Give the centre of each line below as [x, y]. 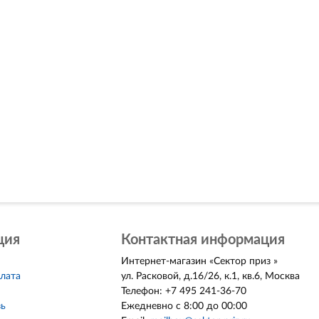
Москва [282, 276]
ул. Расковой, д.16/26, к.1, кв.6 [190, 276]
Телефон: [143, 291]
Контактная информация [203, 240]
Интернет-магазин [163, 261]
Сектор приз [243, 261]
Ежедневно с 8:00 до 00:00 [184, 306]
